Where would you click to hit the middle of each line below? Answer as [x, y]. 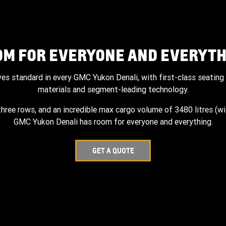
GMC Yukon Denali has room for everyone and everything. [113, 121]
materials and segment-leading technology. [113, 89]
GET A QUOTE [113, 150]
